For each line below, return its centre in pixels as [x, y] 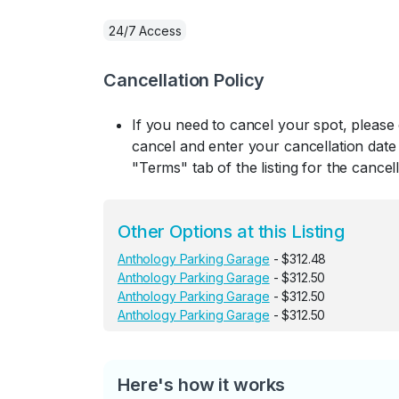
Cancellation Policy [184, 80]
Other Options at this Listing [231, 232]
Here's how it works [202, 385]
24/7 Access [145, 30]
